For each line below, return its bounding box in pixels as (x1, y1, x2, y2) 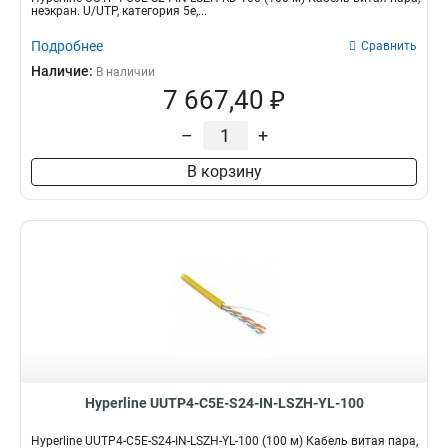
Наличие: (31, 63, 96, 79)
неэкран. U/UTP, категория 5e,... (31, 4, 207, 18)
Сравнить (361, 39, 417, 53)
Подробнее (31, 38, 103, 54)
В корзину (186, 162, 262, 181)
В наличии (96, 65, 155, 79)
